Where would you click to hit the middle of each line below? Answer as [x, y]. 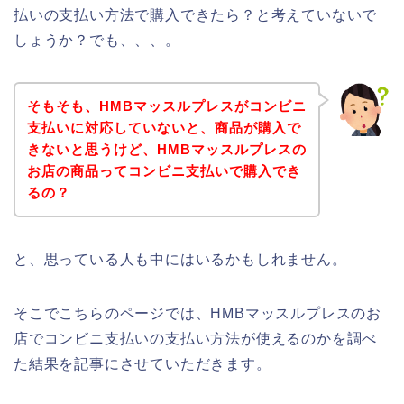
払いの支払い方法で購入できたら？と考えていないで [196, 15]
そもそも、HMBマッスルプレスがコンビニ [166, 106]
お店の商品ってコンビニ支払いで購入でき [164, 170]
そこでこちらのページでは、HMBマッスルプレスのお [197, 313]
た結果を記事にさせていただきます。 [142, 363]
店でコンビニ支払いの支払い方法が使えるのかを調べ [196, 338]
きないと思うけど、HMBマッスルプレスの [166, 149]
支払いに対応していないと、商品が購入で [164, 127]
